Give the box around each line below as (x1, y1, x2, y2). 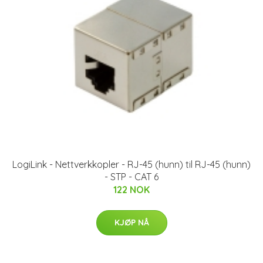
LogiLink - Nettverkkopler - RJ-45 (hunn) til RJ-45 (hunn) (12, 158, 251, 170)
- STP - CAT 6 (104, 170, 159, 183)
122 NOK (113, 183, 150, 195)
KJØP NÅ (114, 217, 149, 228)
